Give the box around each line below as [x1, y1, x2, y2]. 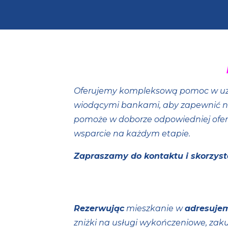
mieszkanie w [124, 204, 185, 213]
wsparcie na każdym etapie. [73, 129, 192, 138]
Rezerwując [73, 204, 124, 213]
